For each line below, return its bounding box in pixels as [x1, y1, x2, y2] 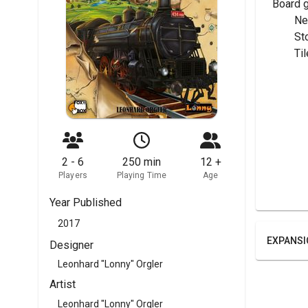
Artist [49, 278, 76, 291]
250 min [122, 155, 161, 168]
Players [58, 170, 87, 180]
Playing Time [116, 170, 167, 180]
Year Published [49, 196, 122, 209]
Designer [49, 238, 93, 252]
